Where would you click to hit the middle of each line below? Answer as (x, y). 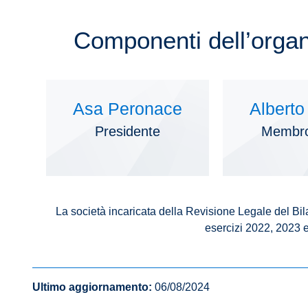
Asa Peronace (127, 109)
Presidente (127, 132)
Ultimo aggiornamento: (92, 287)
